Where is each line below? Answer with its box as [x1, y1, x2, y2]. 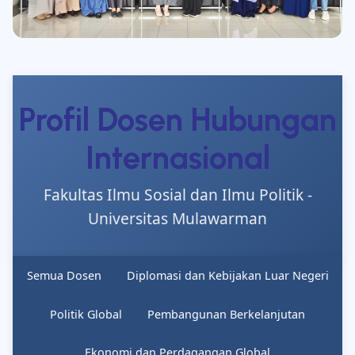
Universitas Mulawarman [88, 208, 267, 230]
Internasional [85, 139, 270, 177]
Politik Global [50, 306, 122, 322]
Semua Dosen [26, 268, 101, 284]
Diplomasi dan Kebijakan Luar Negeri [126, 268, 329, 284]
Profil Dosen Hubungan [18, 101, 337, 139]
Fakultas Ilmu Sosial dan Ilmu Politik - [43, 184, 312, 206]
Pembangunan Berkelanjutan [147, 306, 305, 322]
